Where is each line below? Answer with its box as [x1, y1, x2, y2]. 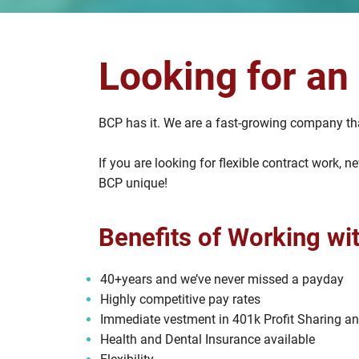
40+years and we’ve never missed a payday [100, 272, 344, 287]
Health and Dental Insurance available [100, 332, 315, 347]
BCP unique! [99, 175, 167, 191]
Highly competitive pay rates [100, 292, 260, 307]
